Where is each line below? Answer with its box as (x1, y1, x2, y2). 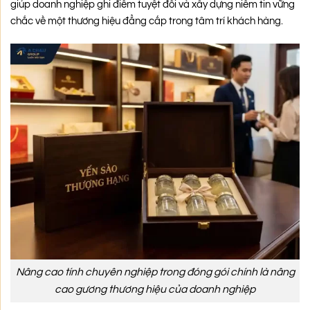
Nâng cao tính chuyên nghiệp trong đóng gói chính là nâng (15, 266, 295, 278)
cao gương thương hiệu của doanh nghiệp (55, 284, 255, 295)
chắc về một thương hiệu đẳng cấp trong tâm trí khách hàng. (10, 16, 283, 27)
